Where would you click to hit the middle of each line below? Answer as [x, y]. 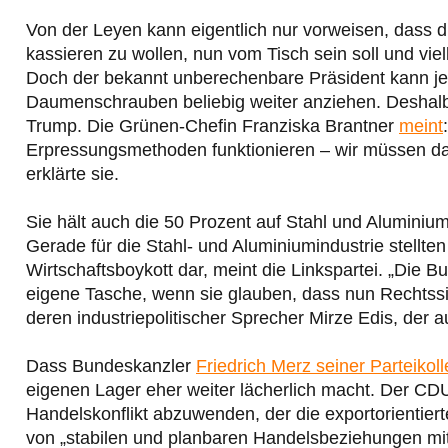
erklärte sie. [72, 173]
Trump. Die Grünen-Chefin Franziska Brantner [212, 125]
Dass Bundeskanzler [111, 365]
